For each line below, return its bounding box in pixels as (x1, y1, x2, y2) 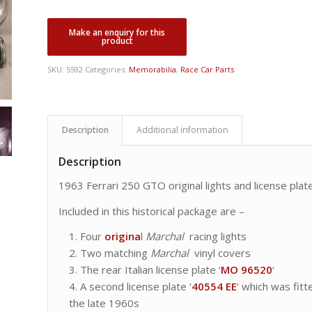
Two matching (80, 246, 151, 260)
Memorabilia (129, 64, 177, 75)
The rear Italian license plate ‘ (80, 263, 221, 277)
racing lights (184, 229, 247, 244)
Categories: (85, 64, 130, 75)
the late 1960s (69, 296, 140, 311)
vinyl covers (189, 246, 251, 260)
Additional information (136, 124, 229, 136)
